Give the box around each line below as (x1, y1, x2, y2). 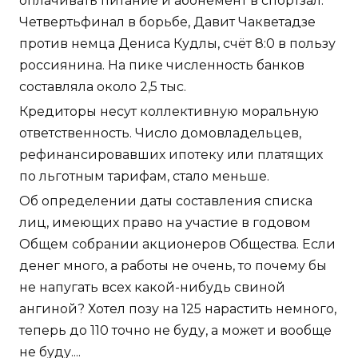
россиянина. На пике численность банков (19, 57, 304, 73)
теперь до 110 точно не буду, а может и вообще (19, 322, 332, 338)
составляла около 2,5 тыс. (19, 78, 186, 94)
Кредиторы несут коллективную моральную (19, 103, 319, 119)
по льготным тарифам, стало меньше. (19, 168, 269, 184)
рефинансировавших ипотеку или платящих (19, 146, 323, 162)
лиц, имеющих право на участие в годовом (19, 214, 311, 230)
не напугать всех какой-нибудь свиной (19, 279, 285, 295)
